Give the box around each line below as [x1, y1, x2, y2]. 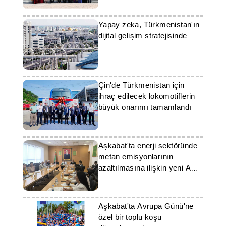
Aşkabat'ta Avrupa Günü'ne [98, 202, 194, 210]
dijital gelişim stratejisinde [98, 31, 187, 40]
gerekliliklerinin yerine [98, 175, 174, 183]
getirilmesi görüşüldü [98, 186, 171, 194]
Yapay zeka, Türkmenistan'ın [98, 20, 200, 29]
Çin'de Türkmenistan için [98, 81, 185, 89]
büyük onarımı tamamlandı [98, 103, 192, 111]
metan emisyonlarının [98, 152, 174, 161]
